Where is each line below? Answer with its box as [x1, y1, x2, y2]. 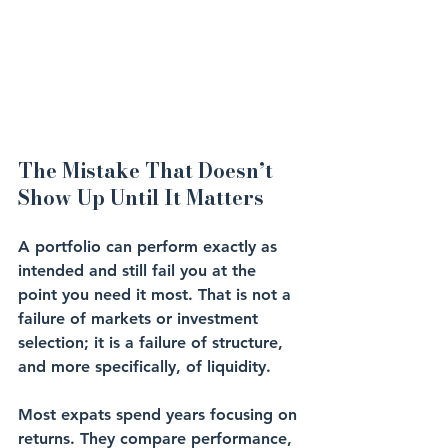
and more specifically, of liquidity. [18, 357, 271, 376]
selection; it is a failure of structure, [18, 333, 288, 352]
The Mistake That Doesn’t [18, 155, 278, 186]
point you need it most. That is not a [18, 285, 296, 304]
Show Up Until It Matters [18, 182, 264, 213]
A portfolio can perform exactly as [18, 237, 282, 256]
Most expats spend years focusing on [18, 405, 302, 424]
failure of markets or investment [18, 309, 263, 328]
